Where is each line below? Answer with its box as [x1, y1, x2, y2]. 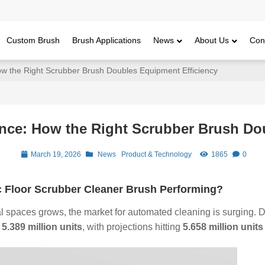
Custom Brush [7, 35, 60, 45]
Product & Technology [121, 150, 192, 159]
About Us [195, 35, 230, 45]
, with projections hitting [82, 221, 183, 232]
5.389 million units [2, 221, 83, 232]
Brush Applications [72, 35, 141, 45]
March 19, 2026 [30, 150, 81, 159]
